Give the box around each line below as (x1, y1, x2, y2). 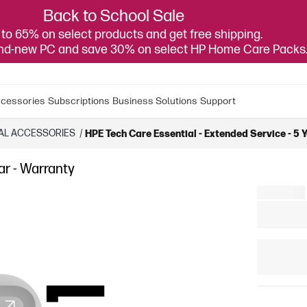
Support (200, 95, 236, 107)
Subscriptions (48, 95, 110, 107)
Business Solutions (112, 95, 197, 107)
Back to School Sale (43, 6, 184, 26)
